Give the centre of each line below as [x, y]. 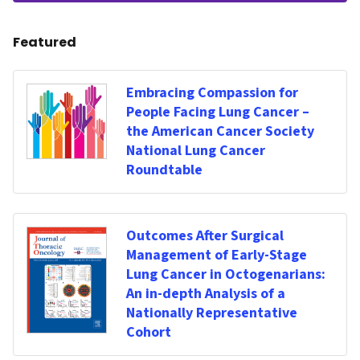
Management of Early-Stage [217, 255]
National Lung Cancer [196, 151]
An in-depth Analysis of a [206, 294]
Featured [45, 42]
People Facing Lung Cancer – [218, 112]
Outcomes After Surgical [205, 236]
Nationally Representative [212, 313]
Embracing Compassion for [212, 93]
